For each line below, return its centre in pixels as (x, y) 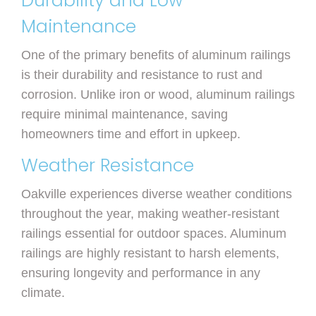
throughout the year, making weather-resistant (150, 214)
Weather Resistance (108, 166)
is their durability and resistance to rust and (142, 75)
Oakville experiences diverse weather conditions (157, 194)
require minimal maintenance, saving (124, 115)
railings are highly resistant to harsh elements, (150, 254)
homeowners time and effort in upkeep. (131, 134)
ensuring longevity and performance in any (141, 273)
